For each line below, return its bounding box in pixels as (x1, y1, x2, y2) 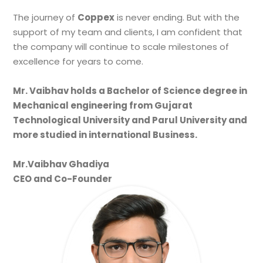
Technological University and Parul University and (13, 114, 248, 127)
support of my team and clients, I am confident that (13, 26, 243, 39)
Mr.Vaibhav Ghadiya (13, 158, 110, 171)
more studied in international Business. (13, 129, 198, 141)
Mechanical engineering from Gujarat (13, 99, 193, 112)
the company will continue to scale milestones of (13, 41, 230, 53)
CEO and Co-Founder (13, 173, 113, 186)
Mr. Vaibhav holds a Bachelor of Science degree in (13, 85, 248, 97)
